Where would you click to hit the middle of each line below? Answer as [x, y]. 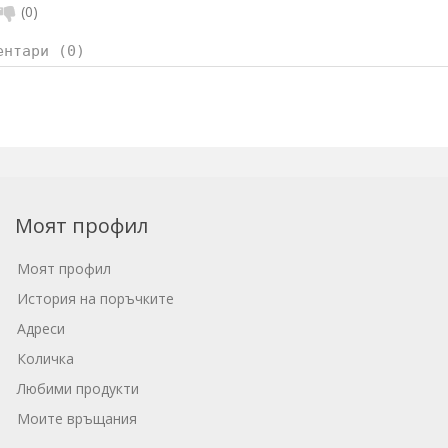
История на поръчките [96, 299]
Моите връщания [77, 419]
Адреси [41, 329]
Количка [46, 359]
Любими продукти [78, 389]
